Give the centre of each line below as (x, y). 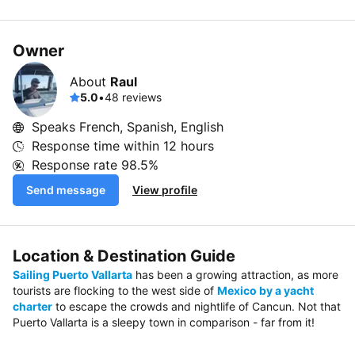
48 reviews (133, 97)
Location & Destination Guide (124, 256)
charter (32, 306)
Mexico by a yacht (265, 290)
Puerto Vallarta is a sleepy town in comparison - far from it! (164, 322)
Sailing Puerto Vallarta (73, 275)
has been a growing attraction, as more (235, 275)
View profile (165, 190)
